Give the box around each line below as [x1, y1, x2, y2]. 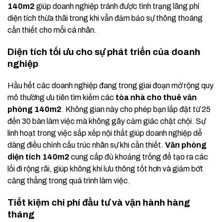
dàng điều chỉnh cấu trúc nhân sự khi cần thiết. [7, 141, 165, 150]
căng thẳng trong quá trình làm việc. [7, 176, 130, 185]
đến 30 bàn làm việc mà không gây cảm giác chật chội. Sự [7, 117, 206, 126]
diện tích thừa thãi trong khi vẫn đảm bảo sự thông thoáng [7, 14, 203, 23]
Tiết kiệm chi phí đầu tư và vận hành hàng [7, 198, 190, 208]
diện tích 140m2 [7, 153, 69, 162]
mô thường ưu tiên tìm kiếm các [7, 93, 115, 102]
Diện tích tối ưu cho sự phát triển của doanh [7, 47, 200, 57]
